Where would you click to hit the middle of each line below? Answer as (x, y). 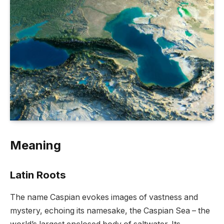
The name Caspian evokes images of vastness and (104, 197)
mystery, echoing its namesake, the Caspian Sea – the (110, 210)
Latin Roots (38, 175)
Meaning (35, 145)
